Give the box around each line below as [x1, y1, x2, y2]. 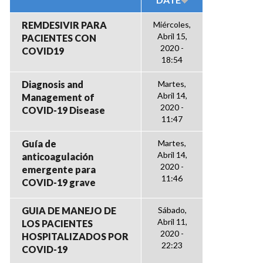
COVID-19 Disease [22, 104, 105, 116]
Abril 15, [157, 31, 187, 41]
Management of [22, 92, 95, 103]
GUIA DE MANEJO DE [22, 205, 116, 216]
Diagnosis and [22, 79, 83, 90]
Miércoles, [153, 19, 191, 29]
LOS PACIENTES [22, 218, 93, 229]
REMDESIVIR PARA [22, 19, 107, 31]
